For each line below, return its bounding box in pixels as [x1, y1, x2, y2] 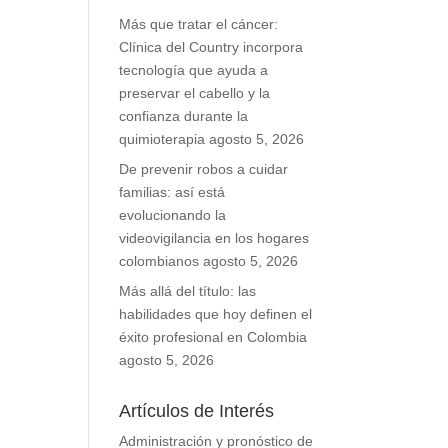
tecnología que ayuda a [119, 62, 269, 78]
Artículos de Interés [119, 401, 275, 421]
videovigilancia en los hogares [119, 230, 310, 246]
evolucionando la [119, 207, 227, 223]
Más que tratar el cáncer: [119, 16, 279, 32]
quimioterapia [119, 131, 206, 147]
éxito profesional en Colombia [119, 329, 308, 345]
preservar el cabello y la [119, 85, 271, 101]
